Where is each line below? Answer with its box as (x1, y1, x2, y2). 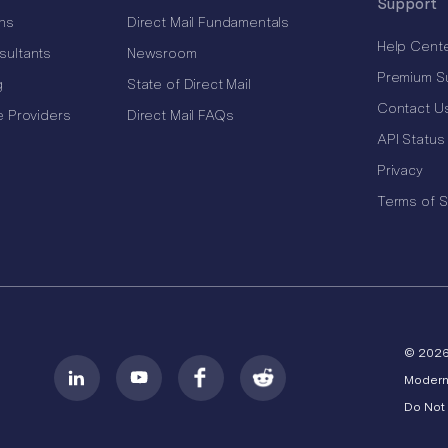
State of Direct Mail (126, 76, 251, 92)
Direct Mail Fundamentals (126, 14, 290, 30)
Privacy (376, 162, 423, 178)
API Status (376, 131, 445, 147)
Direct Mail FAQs (126, 107, 234, 123)
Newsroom (126, 45, 197, 61)
